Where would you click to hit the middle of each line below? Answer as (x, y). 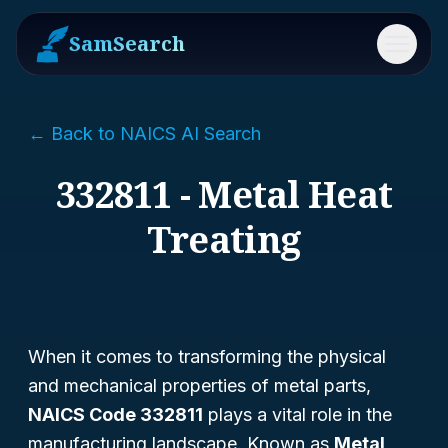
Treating (224, 239)
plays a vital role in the (297, 414)
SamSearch (127, 43)
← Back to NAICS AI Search (144, 133)
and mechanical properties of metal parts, (199, 385)
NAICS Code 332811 (115, 414)
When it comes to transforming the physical (207, 356)
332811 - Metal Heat (224, 194)
